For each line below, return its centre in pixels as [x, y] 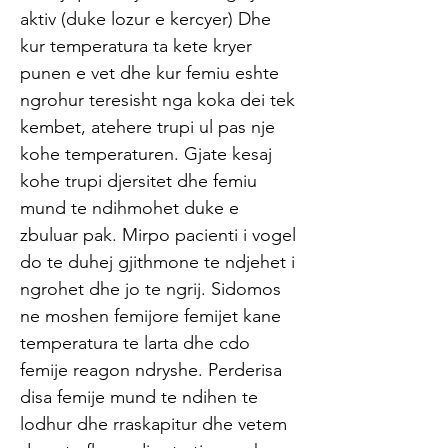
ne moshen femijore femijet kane [150, 316]
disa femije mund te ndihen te [139, 397]
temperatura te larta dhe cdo [135, 343]
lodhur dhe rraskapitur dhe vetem [153, 424]
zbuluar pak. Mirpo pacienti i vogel [158, 235]
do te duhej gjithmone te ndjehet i [157, 262]
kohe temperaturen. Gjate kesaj [146, 154]
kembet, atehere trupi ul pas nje [147, 127]
